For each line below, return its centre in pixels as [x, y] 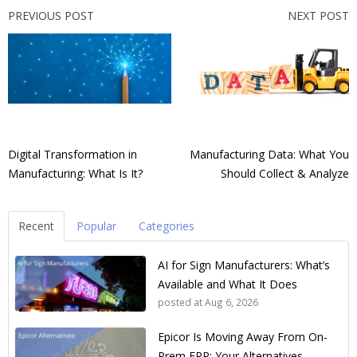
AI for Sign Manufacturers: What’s [244, 265]
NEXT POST [318, 16]
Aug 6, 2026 [231, 302]
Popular [96, 226]
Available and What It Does [228, 284]
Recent [36, 226]
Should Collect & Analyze [285, 174]
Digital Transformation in [73, 155]
